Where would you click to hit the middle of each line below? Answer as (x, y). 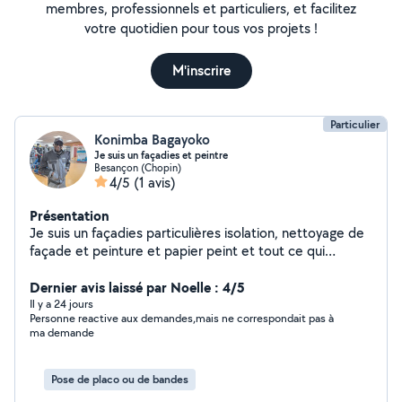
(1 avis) (155, 183)
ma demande (62, 332)
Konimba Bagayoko (152, 140)
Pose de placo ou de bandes (120, 379)
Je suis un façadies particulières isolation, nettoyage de (127, 233)
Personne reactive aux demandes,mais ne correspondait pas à (182, 318)
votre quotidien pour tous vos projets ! (201, 28)
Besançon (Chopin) (138, 167)
